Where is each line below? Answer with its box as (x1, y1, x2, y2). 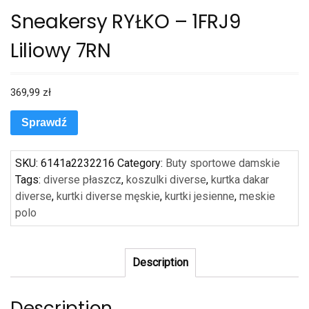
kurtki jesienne (165, 190, 235, 203)
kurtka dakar (211, 173, 269, 187)
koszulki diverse (126, 173, 206, 187)
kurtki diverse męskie (57, 190, 160, 203)
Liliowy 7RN (10, 37, 111, 65)
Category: (117, 157, 166, 170)
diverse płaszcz (43, 173, 121, 187)
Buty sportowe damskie (166, 157, 280, 170)
